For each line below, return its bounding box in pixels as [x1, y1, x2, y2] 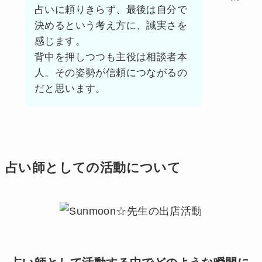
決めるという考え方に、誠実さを [34, 20, 187, 32]
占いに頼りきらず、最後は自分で [34, 4, 187, 16]
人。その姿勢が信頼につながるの [34, 67, 187, 79]
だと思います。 [34, 83, 106, 95]
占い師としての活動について [5, 161, 181, 175]
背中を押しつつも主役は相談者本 [34, 51, 187, 63]
